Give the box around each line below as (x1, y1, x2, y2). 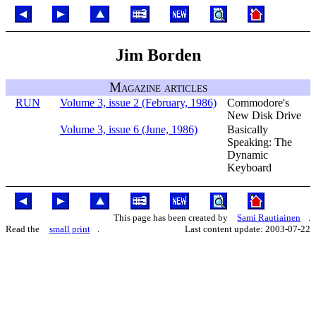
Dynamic (227, 148, 268, 161)
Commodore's (227, 96, 289, 109)
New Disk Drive (227, 109, 301, 121)
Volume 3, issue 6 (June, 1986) (59, 123, 197, 135)
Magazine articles (109, 79, 207, 95)
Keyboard (227, 161, 272, 174)
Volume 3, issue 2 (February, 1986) (59, 96, 217, 109)
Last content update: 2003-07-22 (185, 223, 310, 234)
